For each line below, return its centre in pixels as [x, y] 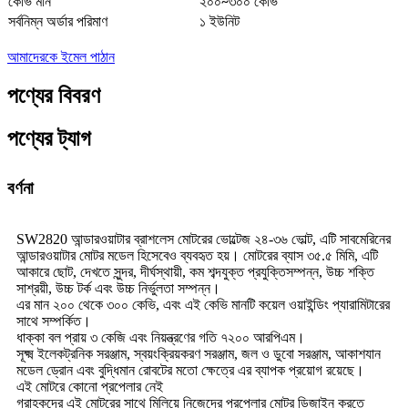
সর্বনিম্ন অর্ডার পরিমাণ [58, 23]
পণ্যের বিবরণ [54, 96]
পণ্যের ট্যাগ [49, 139]
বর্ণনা [20, 188]
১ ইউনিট [219, 23]
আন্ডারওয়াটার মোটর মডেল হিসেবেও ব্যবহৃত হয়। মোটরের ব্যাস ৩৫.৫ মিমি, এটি [197, 255]
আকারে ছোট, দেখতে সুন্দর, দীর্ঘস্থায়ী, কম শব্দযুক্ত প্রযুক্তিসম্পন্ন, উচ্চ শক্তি [195, 272]
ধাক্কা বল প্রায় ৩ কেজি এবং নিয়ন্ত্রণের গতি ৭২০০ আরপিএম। [161, 337]
